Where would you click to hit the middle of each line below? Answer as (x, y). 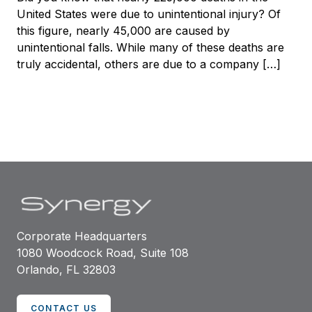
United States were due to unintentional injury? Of (149, 14)
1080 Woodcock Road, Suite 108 (103, 252)
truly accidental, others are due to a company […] (149, 64)
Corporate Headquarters (82, 236)
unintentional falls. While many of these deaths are (150, 47)
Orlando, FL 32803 (66, 269)
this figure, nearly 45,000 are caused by (123, 31)
